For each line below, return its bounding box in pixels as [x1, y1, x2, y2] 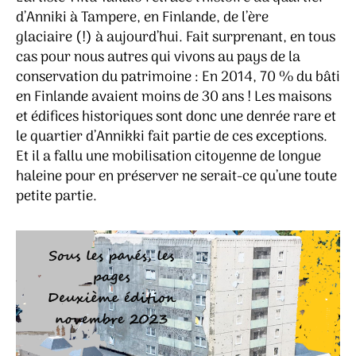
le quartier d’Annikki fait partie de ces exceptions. [16, 125, 327, 149]
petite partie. [16, 184, 97, 208]
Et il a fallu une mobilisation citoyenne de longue [16, 145, 321, 168]
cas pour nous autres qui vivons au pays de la [16, 45, 300, 69]
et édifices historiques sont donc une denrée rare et [16, 105, 336, 129]
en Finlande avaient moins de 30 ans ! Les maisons [16, 85, 331, 109]
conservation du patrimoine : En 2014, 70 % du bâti [16, 65, 340, 89]
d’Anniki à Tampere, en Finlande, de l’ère [16, 6, 269, 29]
